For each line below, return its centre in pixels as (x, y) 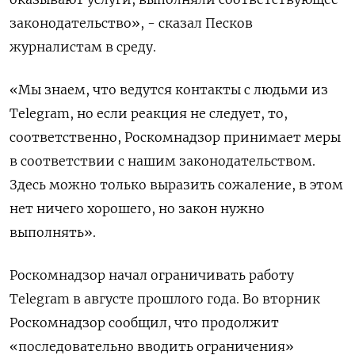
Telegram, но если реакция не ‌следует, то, (149, 114)
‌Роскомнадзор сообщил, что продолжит (144, 323)
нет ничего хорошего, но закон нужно (137, 209)
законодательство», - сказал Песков (131, 23)
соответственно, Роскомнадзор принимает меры (175, 137)
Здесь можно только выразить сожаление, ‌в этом (176, 185)
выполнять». (53, 233)
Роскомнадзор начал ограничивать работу (152, 275)
